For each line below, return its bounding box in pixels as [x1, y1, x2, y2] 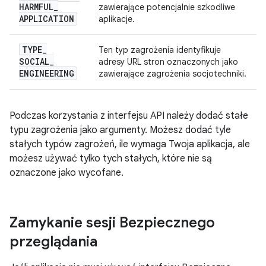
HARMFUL [19, 1, 53, 12]
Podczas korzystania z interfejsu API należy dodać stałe [9, 110, 248, 122]
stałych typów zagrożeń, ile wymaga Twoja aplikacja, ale [9, 138, 250, 150]
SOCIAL [19, 56, 49, 67]
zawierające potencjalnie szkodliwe [99, 2, 235, 12]
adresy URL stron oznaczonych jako [99, 56, 238, 67]
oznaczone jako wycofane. [9, 167, 123, 179]
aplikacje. [99, 14, 135, 24]
